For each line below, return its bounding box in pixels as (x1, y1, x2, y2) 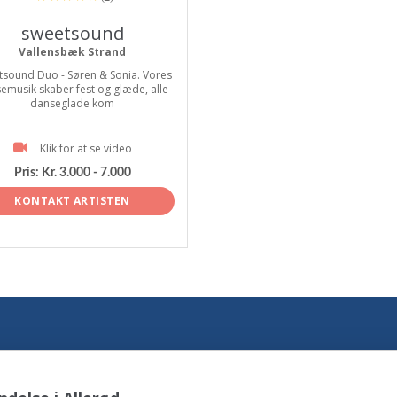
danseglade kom (30, 96, 114, 111)
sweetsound (20, 21, 124, 45)
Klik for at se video (39, 141, 132, 156)
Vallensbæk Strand (19, 44, 126, 59)
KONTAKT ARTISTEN (14, 192, 130, 208)
